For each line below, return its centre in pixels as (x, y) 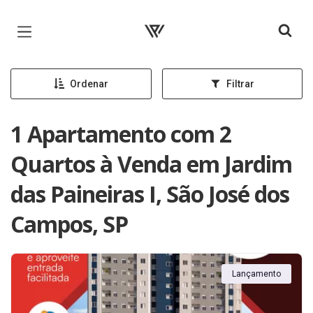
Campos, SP (69, 224)
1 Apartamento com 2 (121, 134)
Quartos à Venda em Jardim (151, 164)
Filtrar (240, 84)
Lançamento (256, 274)
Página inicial (174, 21)
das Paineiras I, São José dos (150, 194)
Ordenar (89, 84)
